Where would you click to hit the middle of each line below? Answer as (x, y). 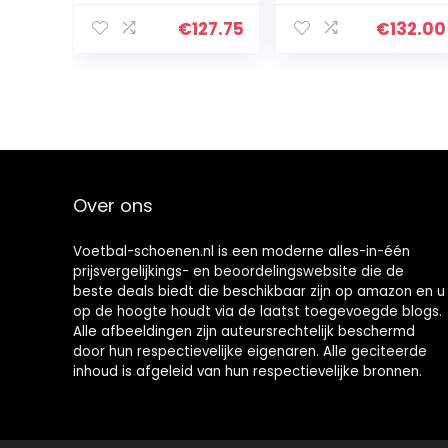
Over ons (112, 205)
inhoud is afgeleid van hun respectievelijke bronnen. (247, 371)
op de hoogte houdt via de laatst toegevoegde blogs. (257, 311)
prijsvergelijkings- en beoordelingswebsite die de (238, 271)
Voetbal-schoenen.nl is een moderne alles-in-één (241, 251)
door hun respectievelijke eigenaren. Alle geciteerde (249, 351)
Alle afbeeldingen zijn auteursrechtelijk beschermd (243, 331)
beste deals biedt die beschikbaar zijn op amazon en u (258, 291)
